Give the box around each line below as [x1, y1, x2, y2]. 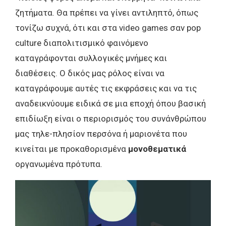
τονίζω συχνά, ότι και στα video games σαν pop [15, 22, 201, 33]
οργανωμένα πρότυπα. [15, 158, 102, 169]
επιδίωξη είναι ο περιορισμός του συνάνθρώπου [15, 113, 206, 124]
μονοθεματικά [128, 143, 186, 154]
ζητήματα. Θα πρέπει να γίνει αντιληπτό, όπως [15, 7, 198, 18]
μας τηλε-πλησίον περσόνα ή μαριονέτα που [15, 128, 187, 139]
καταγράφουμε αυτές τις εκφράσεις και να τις [15, 83, 197, 93]
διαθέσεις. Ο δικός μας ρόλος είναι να [15, 68, 164, 78]
